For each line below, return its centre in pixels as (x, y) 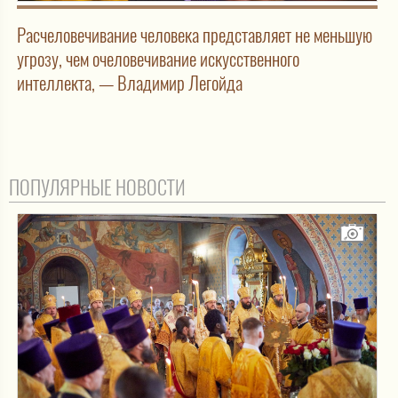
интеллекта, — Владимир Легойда (130, 83)
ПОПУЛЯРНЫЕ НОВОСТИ (97, 187)
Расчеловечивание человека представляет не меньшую (195, 35)
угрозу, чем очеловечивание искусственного (158, 59)
